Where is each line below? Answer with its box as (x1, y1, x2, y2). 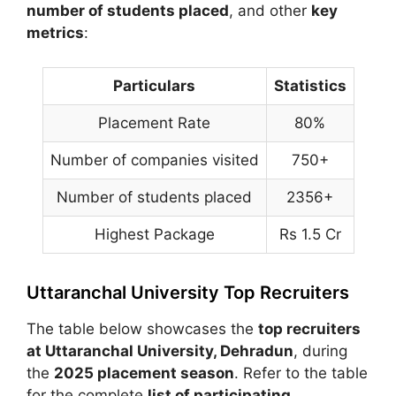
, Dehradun (213, 341, 293, 360)
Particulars (113, 76, 195, 95)
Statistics (273, 76, 346, 95)
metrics (27, 24, 84, 42)
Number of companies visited (49, 150, 259, 169)
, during (293, 341, 347, 360)
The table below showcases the (27, 319, 258, 338)
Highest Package (94, 225, 215, 243)
